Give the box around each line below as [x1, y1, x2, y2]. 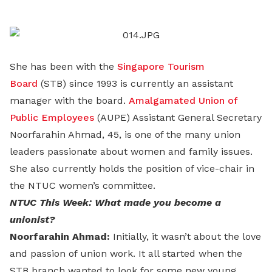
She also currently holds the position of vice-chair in [10, 163, 254, 174]
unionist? [10, 214, 55, 225]
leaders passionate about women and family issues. [10, 146, 253, 157]
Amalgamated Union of [129, 95, 237, 106]
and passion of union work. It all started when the [10, 248, 242, 259]
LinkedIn [83, 22, 171, 47]
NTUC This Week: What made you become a [10, 197, 221, 208]
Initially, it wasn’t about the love [110, 231, 261, 242]
